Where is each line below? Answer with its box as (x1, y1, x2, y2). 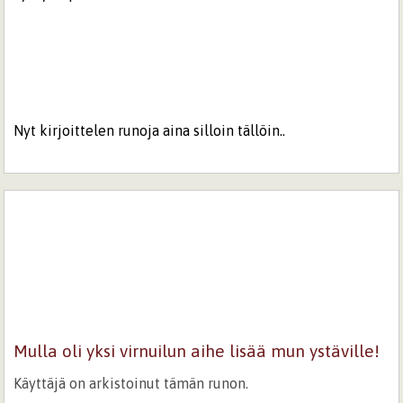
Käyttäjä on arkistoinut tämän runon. (13, 374, 249, 391)
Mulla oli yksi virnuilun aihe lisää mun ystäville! (13, 340, 381, 361)
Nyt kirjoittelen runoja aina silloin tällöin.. (13, 121, 286, 139)
